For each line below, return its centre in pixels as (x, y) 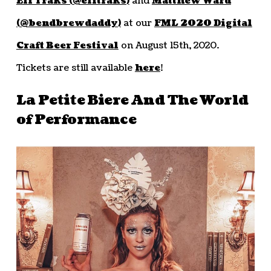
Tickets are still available (75, 68)
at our (137, 23)
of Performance (76, 119)
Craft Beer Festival (67, 45)
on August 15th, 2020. (168, 45)
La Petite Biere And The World (132, 100)
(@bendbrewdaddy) (68, 23)
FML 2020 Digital (203, 23)
